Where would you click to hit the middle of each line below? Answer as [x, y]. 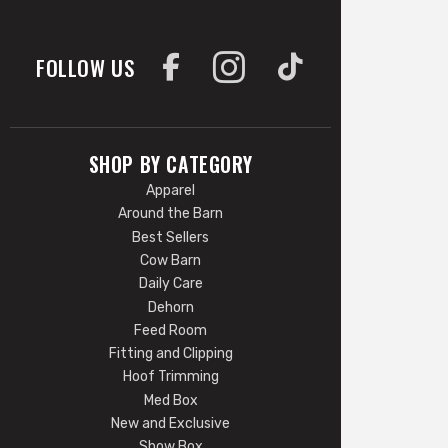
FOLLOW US [85, 67]
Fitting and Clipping [170, 354]
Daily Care [170, 284]
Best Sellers [171, 237]
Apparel [171, 190]
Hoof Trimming [170, 377]
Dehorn [170, 307]
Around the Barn [171, 214]
